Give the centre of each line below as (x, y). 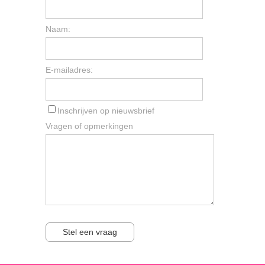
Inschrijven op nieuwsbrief (106, 110)
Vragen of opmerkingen (90, 126)
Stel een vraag (90, 232)
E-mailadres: (70, 70)
